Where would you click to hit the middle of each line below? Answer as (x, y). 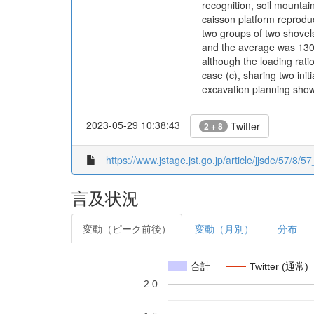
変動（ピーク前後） (127, 228)
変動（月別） (224, 228)
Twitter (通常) (279, 266)
